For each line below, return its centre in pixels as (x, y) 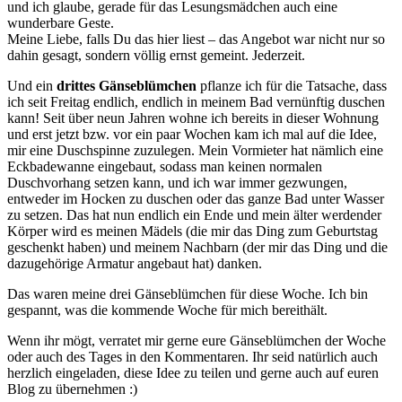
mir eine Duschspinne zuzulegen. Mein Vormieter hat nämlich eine (195, 150)
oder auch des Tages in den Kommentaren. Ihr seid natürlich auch (192, 356)
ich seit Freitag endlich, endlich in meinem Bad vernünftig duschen (196, 101)
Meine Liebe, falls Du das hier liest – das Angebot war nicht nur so (196, 39)
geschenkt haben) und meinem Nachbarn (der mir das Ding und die (197, 247)
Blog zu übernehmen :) (76, 389)
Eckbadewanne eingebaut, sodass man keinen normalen (165, 166)
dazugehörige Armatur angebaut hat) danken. (136, 263)
